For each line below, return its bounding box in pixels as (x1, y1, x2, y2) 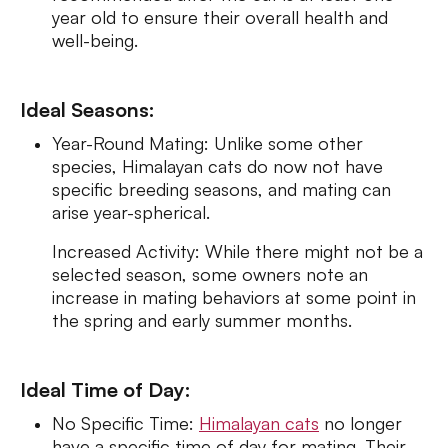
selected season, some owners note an (52, 263, 368, 285)
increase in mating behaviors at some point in (52, 286, 416, 308)
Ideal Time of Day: (20, 377, 191, 402)
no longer (319, 412, 402, 434)
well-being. (52, 29, 143, 51)
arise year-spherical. (52, 201, 215, 223)
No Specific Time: (52, 412, 199, 434)
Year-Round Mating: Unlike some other (52, 132, 363, 154)
